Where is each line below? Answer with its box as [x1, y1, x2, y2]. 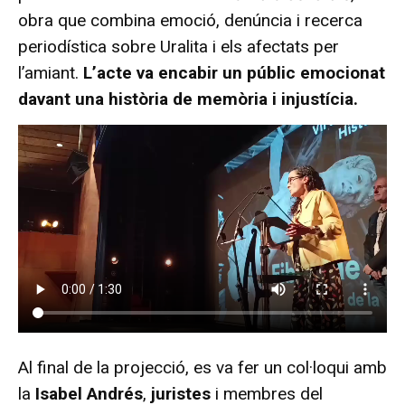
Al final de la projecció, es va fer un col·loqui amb [18, 356, 387, 378]
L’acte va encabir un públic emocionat [83, 62, 385, 84]
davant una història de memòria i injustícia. [18, 89, 358, 110]
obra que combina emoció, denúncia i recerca [18, 10, 363, 32]
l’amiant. [18, 62, 83, 84]
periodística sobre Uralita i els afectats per [18, 36, 339, 58]
